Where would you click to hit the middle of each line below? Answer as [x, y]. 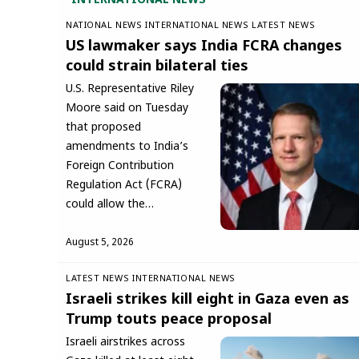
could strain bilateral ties [157, 67]
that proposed [103, 128]
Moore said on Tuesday [127, 109]
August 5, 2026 [100, 242]
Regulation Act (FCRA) [124, 186]
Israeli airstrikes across [125, 342]
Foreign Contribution [120, 167]
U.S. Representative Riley [130, 90]
